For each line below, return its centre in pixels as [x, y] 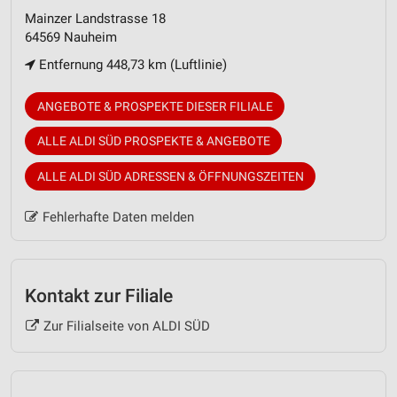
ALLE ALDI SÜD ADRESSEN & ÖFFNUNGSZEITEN [170, 176]
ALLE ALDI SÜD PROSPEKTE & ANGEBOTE [153, 141]
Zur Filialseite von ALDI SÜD [126, 327]
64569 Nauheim [71, 37]
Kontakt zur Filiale [99, 296]
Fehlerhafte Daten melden [118, 217]
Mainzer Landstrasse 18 [95, 18]
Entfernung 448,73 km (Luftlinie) [131, 64]
